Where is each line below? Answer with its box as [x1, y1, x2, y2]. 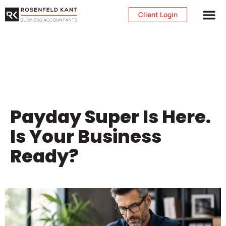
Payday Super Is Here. [10, 104, 211, 130]
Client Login [138, 10, 178, 19]
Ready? [10, 143, 79, 169]
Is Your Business [10, 124, 161, 150]
